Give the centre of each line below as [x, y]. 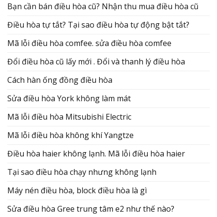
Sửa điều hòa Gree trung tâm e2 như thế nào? [91, 209]
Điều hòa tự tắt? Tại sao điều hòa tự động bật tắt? [98, 24]
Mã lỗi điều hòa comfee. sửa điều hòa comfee [89, 43]
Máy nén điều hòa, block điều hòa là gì [77, 190]
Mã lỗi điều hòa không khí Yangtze [70, 135]
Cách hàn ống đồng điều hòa [60, 80]
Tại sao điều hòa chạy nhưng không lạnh [82, 172]
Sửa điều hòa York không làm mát [69, 98]
